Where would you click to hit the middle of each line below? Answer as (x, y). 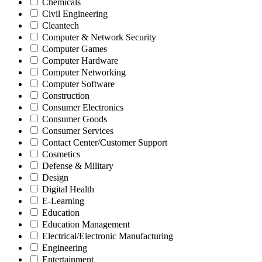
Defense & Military (78, 166)
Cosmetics (61, 154)
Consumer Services (78, 131)
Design (55, 178)
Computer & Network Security (99, 37)
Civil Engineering (75, 14)
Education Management (86, 225)
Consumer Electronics (83, 108)
